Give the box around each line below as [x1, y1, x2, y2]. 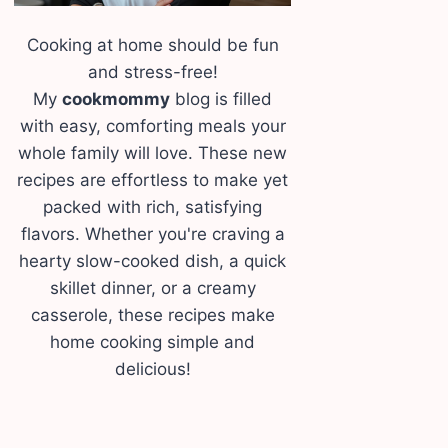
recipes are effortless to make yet [17, 169, 289, 190]
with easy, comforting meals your [19, 115, 286, 136]
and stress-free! [87, 61, 218, 82]
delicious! [114, 358, 191, 379]
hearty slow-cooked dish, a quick [19, 250, 287, 271]
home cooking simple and [50, 331, 256, 352]
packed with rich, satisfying [43, 196, 263, 217]
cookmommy [62, 88, 171, 109]
